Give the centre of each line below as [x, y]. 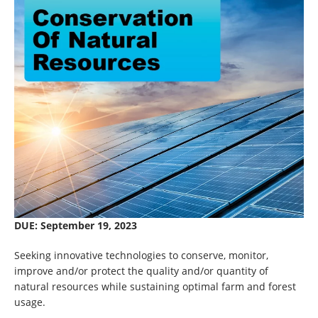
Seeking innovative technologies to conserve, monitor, [141, 255]
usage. [30, 302]
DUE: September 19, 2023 [76, 225]
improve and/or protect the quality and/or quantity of [141, 270]
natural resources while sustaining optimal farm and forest [155, 286]
